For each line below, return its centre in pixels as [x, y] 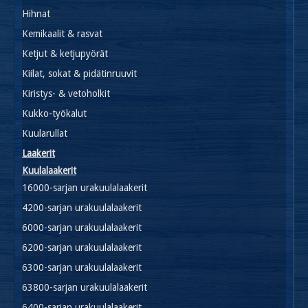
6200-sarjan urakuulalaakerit [82, 247]
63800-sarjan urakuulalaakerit [85, 287]
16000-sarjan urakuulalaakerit [85, 187]
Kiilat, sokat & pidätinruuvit [79, 73]
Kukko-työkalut [54, 113]
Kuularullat [45, 133]
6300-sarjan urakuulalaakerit [82, 267]
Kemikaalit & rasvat [62, 33]
